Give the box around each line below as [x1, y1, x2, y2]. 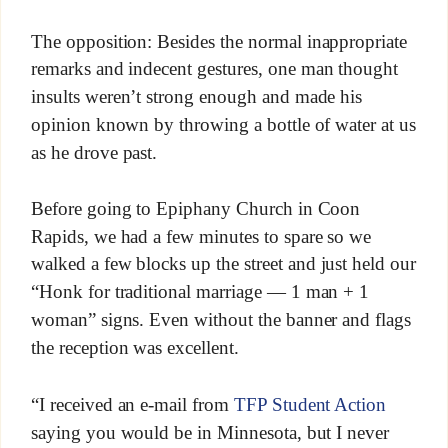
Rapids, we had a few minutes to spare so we [30, 225, 372, 247]
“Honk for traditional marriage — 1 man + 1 [30, 281, 370, 303]
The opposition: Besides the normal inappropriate [30, 30, 408, 52]
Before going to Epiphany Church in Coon [30, 197, 361, 219]
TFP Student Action [233, 393, 387, 415]
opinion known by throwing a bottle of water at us [30, 113, 417, 135]
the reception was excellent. [30, 337, 239, 358]
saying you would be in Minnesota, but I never [30, 421, 390, 443]
